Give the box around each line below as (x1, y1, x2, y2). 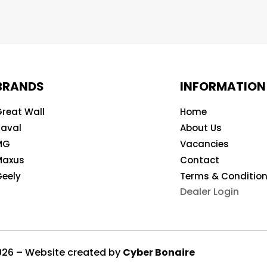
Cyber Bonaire (123, 245, 195, 259)
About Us (180, 122, 222, 135)
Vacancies (180, 138, 229, 151)
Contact (180, 154, 220, 167)
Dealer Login (180, 185, 240, 199)
